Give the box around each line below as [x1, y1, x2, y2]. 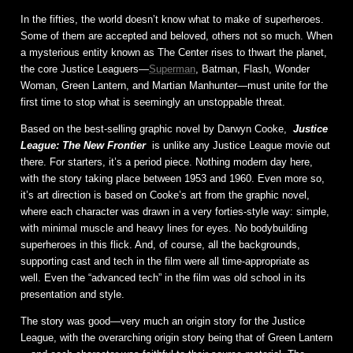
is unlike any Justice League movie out [148, 139, 330, 152]
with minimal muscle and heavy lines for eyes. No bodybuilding [20, 222, 307, 235]
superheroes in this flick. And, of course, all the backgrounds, [20, 239, 300, 251]
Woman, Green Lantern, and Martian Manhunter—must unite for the [20, 80, 328, 92]
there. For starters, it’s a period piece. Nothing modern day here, [20, 156, 313, 169]
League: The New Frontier [20, 139, 146, 152]
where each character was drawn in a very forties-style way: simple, [20, 206, 329, 218]
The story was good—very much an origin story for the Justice [20, 315, 305, 328]
